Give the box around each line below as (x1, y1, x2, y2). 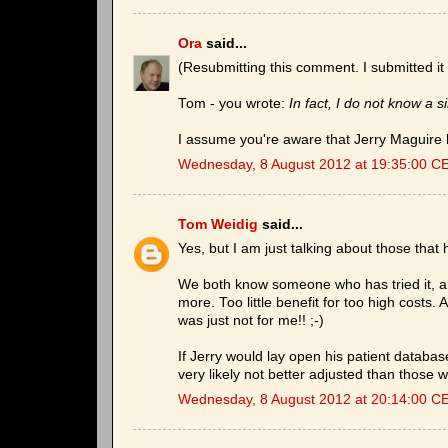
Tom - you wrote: (178, 96, 289, 112)
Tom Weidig (178, 216, 258, 232)
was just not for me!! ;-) (178, 313, 324, 329)
